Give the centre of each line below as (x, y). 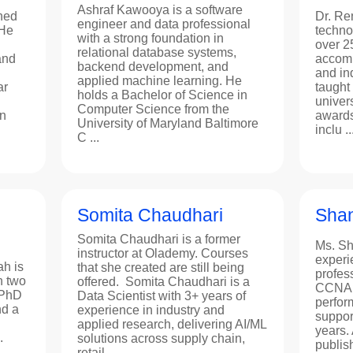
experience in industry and (150, 310)
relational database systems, (156, 52)
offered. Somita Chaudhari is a (163, 281)
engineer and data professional (163, 24)
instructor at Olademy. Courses (162, 253)
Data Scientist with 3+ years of (161, 295)
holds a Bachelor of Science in (162, 95)
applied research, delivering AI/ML (171, 324)
